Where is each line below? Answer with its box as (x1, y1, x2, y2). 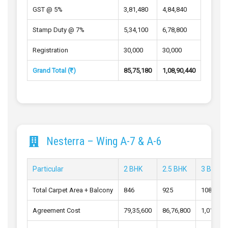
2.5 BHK (162, 165, 187, 174)
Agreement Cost (33, 207, 80, 215)
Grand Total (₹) (33, 67, 76, 75)
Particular (33, 165, 64, 174)
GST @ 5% (33, 6, 63, 14)
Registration (33, 46, 68, 54)
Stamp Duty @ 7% (33, 26, 84, 34)
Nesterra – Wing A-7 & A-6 (46, 135, 162, 148)
